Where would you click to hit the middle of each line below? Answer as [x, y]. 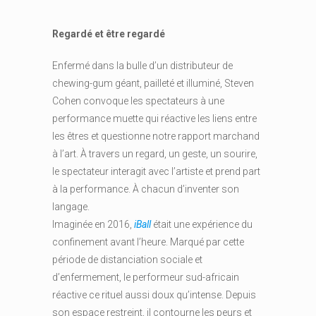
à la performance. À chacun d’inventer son [146, 189]
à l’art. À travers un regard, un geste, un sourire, [155, 154]
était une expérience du [203, 224]
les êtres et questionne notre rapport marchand [156, 136]
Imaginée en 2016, [93, 224]
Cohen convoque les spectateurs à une [138, 101]
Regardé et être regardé [109, 34]
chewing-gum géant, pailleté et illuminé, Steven [153, 83]
